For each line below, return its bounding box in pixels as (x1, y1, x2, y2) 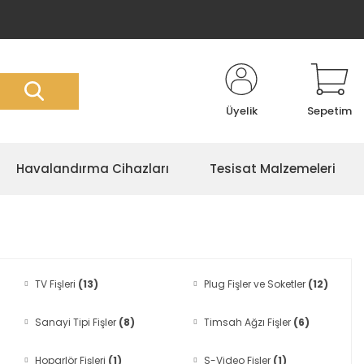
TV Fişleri (34, 277, 78, 291)
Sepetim (307, 103, 352, 119)
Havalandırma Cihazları (16, 160, 169, 177)
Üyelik (225, 103, 258, 119)
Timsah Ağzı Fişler (204, 315, 294, 329)
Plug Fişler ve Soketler (204, 277, 309, 291)
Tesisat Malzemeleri (210, 160, 336, 177)
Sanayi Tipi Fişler (34, 315, 119, 329)
